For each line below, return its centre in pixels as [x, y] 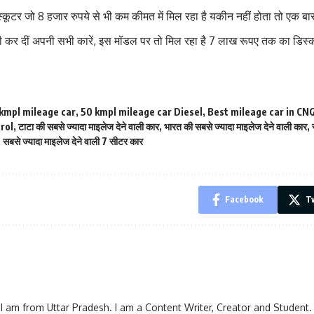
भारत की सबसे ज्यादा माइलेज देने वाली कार [235, 127]
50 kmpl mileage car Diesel [142, 112]
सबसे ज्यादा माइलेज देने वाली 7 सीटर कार [73, 141]
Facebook [244, 199]
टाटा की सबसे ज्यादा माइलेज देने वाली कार [89, 127]
